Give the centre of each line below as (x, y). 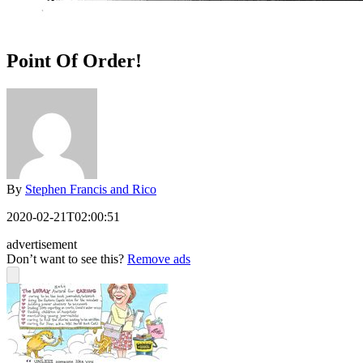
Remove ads (159, 259)
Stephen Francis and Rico (91, 190)
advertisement (42, 245)
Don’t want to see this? (67, 259)
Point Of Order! (74, 61)
